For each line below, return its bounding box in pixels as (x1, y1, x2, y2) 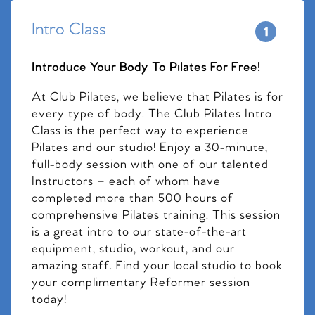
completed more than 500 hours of (32, 191, 233, 206)
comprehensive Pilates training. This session (32, 207, 281, 223)
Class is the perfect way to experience (32, 123, 249, 139)
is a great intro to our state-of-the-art (32, 224, 247, 240)
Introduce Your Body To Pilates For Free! (32, 60, 260, 75)
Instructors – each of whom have (32, 174, 221, 189)
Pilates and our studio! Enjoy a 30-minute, (32, 140, 268, 155)
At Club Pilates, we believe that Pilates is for (32, 89, 283, 105)
